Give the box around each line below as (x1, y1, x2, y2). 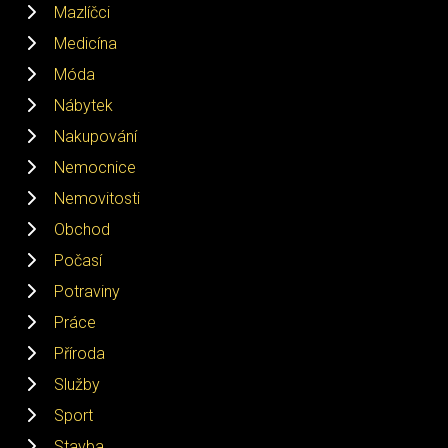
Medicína (54, 33, 117, 53)
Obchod (54, 219, 110, 239)
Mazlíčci (54, 2, 110, 22)
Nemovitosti (54, 188, 140, 208)
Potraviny (54, 281, 120, 301)
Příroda (54, 343, 105, 363)
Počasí (54, 250, 102, 270)
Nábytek (54, 95, 113, 115)
